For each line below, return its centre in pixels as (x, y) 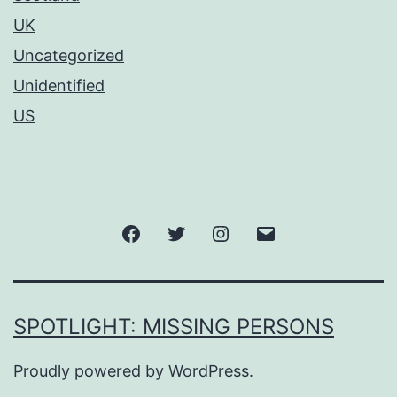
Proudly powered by (91, 371)
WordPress (209, 371)
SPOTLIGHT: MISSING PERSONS (174, 327)
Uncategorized (69, 56)
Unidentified (59, 86)
